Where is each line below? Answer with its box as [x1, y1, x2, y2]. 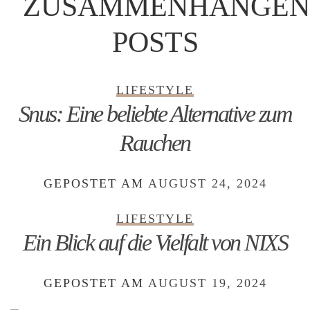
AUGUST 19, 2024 [147, 276, 267, 290]
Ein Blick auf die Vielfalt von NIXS [22, 230, 288, 255]
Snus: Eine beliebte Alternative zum [18, 101, 292, 127]
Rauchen [120, 130, 190, 156]
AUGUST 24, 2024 [147, 176, 267, 190]
